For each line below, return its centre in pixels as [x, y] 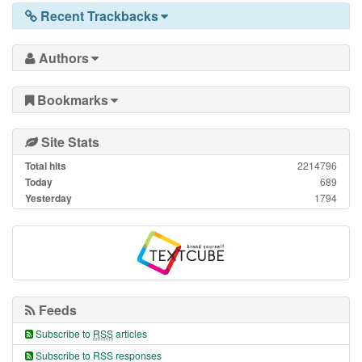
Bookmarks [71, 99]
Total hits [46, 165]
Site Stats [69, 141]
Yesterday [48, 198]
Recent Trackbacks [98, 15]
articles [130, 333]
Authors [62, 57]
